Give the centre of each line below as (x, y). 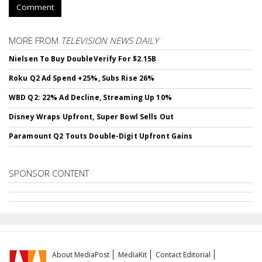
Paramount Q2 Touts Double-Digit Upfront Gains (101, 136)
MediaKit (133, 254)
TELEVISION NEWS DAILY (110, 40)
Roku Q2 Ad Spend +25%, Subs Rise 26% (82, 78)
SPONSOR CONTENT (49, 173)
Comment (35, 7)
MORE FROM (35, 40)
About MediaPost (81, 254)
